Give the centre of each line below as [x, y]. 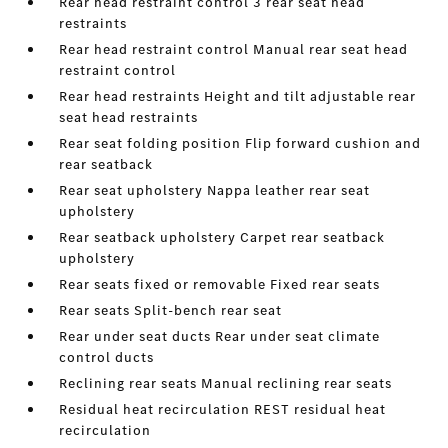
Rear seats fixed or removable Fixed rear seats [220, 284]
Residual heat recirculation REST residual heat [223, 409]
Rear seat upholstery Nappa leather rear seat [215, 190]
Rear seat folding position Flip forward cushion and [240, 143]
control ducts [107, 357]
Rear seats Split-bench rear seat [171, 310]
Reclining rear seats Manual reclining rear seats [226, 383]
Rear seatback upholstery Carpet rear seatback [222, 237]
